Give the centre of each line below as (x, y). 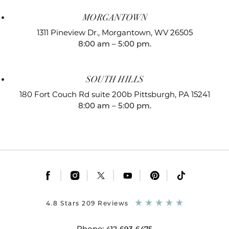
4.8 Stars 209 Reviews (87, 203)
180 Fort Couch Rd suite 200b (76, 94)
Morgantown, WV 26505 (147, 32)
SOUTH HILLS (114, 79)
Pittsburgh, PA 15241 (172, 94)
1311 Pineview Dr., (69, 32)
